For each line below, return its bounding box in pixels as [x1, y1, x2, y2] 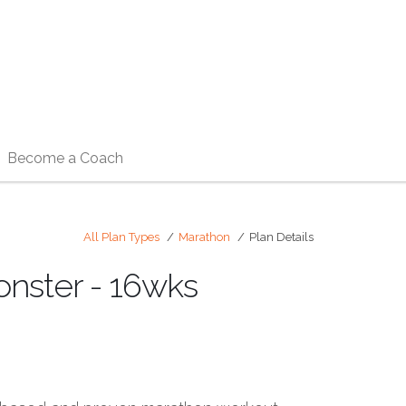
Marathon [179, 230, 230, 244]
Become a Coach [6, 150, 123, 167]
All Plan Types [83, 230, 159, 244]
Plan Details [249, 230, 314, 244]
